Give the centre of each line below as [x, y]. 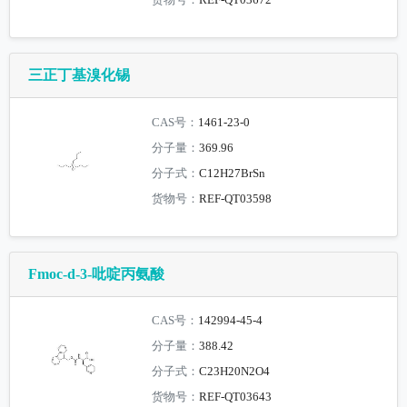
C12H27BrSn [233, 173]
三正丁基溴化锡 [79, 74]
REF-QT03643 [236, 397]
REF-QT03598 [236, 199]
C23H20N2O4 [235, 372]
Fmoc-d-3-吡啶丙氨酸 [96, 273]
